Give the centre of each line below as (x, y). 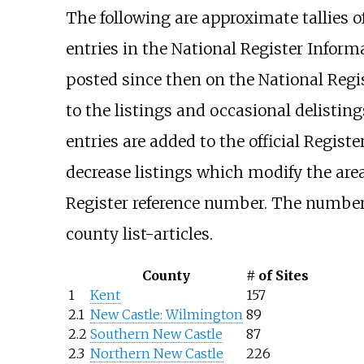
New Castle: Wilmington (166, 315)
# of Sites (277, 276)
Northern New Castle (156, 354)
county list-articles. (139, 234)
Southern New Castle (156, 334)
